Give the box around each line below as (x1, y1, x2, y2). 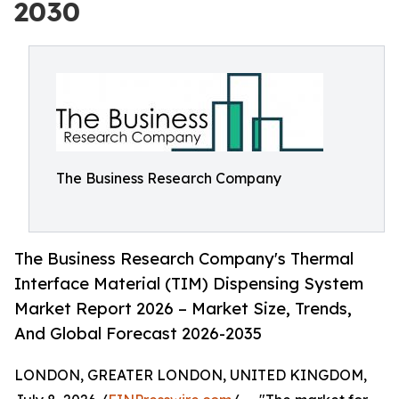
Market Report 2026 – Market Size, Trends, (14, 298, 352, 319)
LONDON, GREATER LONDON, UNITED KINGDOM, (14, 366, 367, 385)
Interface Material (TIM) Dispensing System (14, 273, 363, 294)
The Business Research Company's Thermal (14, 248, 354, 269)
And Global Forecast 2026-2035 (14, 323, 262, 344)
